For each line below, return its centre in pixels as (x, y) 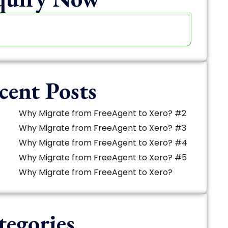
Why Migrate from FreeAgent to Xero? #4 (103, 143)
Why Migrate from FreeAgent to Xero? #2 (103, 113)
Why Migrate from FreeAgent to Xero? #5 (103, 158)
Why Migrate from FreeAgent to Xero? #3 (103, 128)
